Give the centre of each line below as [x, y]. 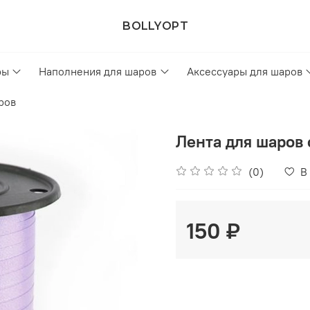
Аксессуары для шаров [244, 72]
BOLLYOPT [155, 26]
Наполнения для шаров [98, 72]
